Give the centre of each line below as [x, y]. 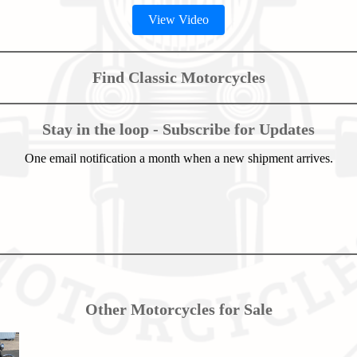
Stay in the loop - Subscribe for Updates [178, 129]
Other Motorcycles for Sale [178, 309]
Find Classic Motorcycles [178, 77]
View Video [178, 19]
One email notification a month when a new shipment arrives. [178, 159]
